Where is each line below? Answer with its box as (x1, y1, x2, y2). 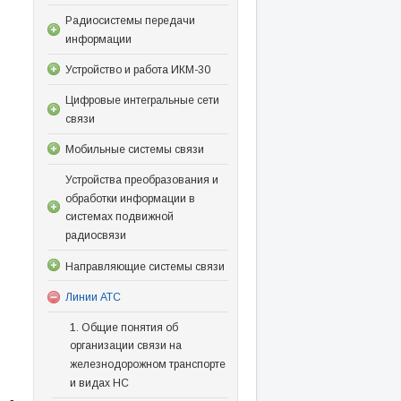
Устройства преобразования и (64, 173, 218, 186)
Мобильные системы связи (64, 142, 204, 156)
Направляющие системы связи (64, 260, 225, 273)
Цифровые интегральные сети (64, 93, 219, 107)
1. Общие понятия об (69, 320, 178, 334)
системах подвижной (64, 210, 174, 224)
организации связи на (69, 339, 182, 353)
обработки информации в (64, 192, 195, 205)
